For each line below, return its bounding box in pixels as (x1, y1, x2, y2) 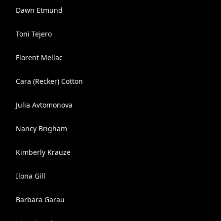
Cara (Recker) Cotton (16, 76, 83, 86)
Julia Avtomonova (16, 100, 73, 110)
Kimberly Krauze (16, 147, 71, 157)
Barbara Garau (16, 195, 65, 204)
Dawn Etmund (16, 5, 63, 15)
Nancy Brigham (16, 124, 67, 133)
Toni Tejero (16, 29, 52, 38)
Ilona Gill (16, 171, 45, 181)
